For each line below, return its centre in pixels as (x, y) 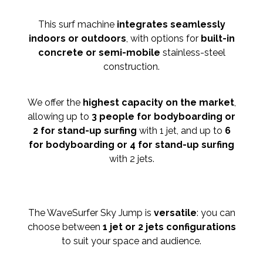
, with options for (163, 39)
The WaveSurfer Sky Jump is (91, 213)
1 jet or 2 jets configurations (169, 227)
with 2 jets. (131, 159)
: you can (216, 213)
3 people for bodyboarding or (162, 117)
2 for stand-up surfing (85, 131)
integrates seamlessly (171, 25)
